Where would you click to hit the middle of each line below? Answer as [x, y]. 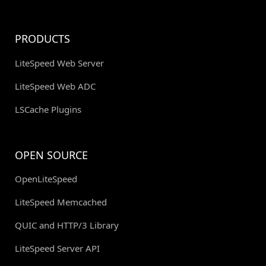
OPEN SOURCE [51, 155]
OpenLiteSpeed [46, 178]
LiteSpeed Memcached [61, 202]
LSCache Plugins [48, 109]
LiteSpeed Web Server [59, 63]
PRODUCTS [42, 38]
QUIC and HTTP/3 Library [67, 225]
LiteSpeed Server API [57, 248]
